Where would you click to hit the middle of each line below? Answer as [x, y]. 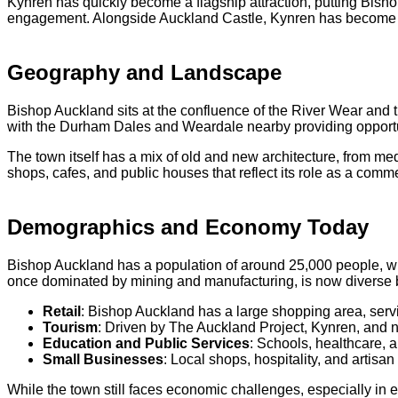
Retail [62, 311]
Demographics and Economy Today [188, 227]
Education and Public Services [146, 343]
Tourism [70, 327]
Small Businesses [103, 359]
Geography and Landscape [144, 73]
